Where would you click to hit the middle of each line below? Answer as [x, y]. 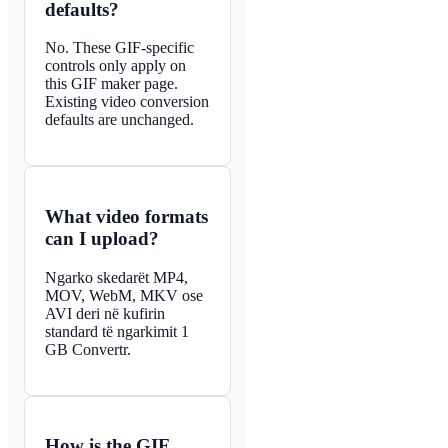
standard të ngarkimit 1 [117, 331]
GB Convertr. [88, 349]
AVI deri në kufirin [105, 313]
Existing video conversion [127, 102]
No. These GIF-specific [119, 48]
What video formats [126, 217]
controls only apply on [115, 66]
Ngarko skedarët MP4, [116, 277]
